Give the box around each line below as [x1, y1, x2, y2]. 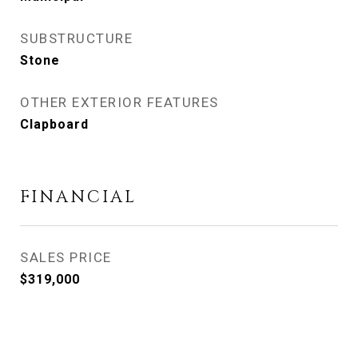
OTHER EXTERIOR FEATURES [20, 94, 219, 110]
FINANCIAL [20, 186, 137, 209]
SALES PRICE [20, 249, 112, 265]
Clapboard [20, 117, 89, 132]
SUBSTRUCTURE [20, 30, 133, 46]
